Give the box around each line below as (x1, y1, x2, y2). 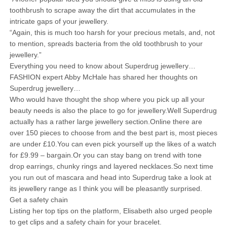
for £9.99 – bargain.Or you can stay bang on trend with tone (9, 151, 202, 159)
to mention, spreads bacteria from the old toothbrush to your (9, 40, 203, 48)
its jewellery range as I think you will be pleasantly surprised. (9, 184, 202, 193)
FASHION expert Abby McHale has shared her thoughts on (9, 73, 198, 81)
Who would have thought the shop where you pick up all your (9, 95, 205, 103)
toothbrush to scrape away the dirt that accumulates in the (9, 6, 196, 14)
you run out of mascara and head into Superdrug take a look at (9, 173, 211, 181)
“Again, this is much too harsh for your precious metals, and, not (9, 28, 215, 36)
